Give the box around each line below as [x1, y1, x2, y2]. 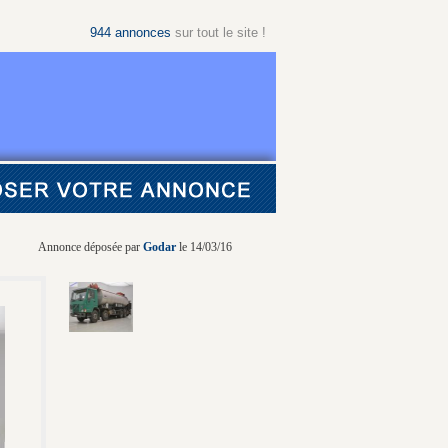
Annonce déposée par [38, 240, 143, 254]
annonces [115, 25, 171, 40]
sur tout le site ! [171, 25, 266, 40]
